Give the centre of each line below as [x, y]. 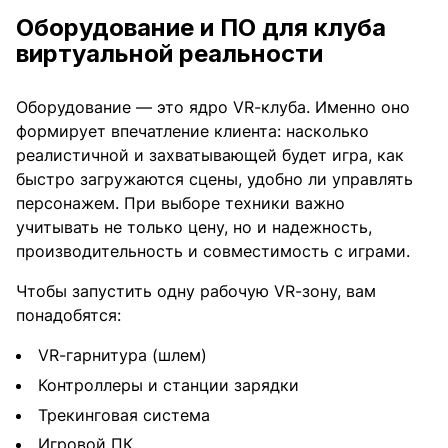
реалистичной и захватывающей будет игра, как [210, 155]
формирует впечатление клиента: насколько [192, 131]
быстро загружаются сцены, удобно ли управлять [214, 179]
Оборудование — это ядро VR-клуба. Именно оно [213, 107]
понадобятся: [68, 315]
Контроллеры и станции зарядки [168, 384]
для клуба [324, 28]
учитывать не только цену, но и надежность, [194, 227]
